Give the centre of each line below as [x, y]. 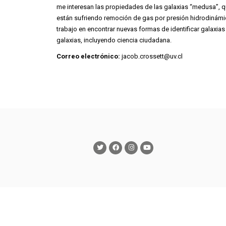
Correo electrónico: [88, 56]
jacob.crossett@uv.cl [151, 56]
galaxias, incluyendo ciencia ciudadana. [114, 40]
